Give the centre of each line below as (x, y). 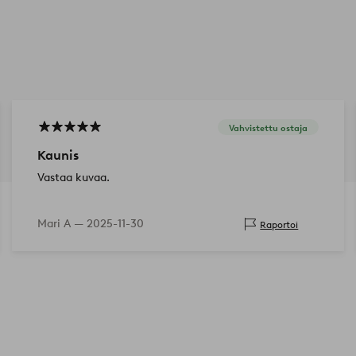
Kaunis (58, 156)
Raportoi (279, 224)
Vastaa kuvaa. (73, 178)
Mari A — (62, 224)
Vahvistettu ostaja (269, 128)
